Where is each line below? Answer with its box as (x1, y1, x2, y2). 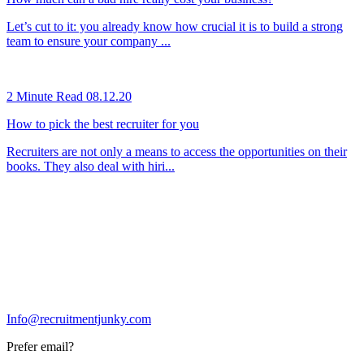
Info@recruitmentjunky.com (6, 312, 151, 327)
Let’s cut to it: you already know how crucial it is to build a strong (6, 19, 343, 34)
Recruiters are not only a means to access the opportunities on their (6, 145, 347, 159)
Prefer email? (6, 340, 74, 354)
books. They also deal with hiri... (6, 159, 175, 174)
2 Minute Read (6, 89, 83, 104)
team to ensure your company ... (6, 34, 171, 49)
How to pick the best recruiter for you (6, 117, 199, 132)
